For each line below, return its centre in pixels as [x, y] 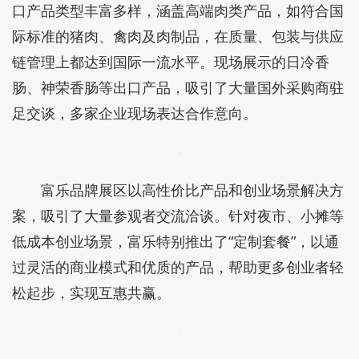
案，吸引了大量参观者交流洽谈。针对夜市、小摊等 [178, 216]
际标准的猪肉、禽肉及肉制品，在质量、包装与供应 [178, 36]
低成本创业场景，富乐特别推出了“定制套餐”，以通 [175, 241]
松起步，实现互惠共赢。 [91, 292]
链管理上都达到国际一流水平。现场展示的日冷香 [171, 62]
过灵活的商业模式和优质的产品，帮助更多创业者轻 [178, 267]
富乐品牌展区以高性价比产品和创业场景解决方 [192, 190]
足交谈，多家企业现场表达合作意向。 [135, 113]
